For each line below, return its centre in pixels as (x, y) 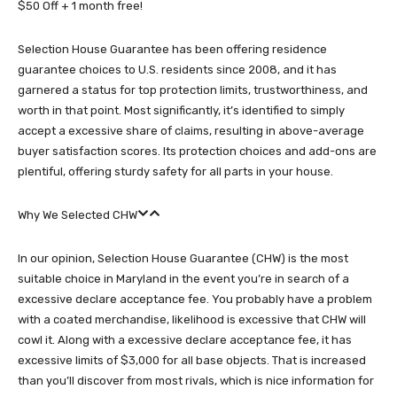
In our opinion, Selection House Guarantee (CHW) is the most (183, 258)
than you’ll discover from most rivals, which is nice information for (196, 381)
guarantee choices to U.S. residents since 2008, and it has (177, 70)
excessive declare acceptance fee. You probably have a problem (195, 299)
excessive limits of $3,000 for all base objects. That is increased (192, 360)
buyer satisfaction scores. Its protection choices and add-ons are (197, 151)
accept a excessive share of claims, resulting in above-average (191, 131)
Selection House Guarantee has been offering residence (172, 49)
